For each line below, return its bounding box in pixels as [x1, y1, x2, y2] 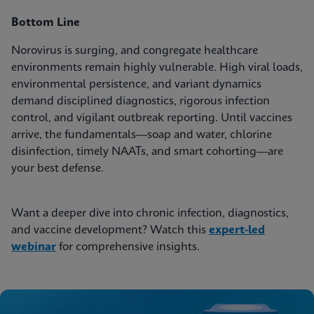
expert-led [209, 224, 265, 236]
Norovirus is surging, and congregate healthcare [11, 45, 258, 57]
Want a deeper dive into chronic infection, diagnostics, [11, 207, 289, 219]
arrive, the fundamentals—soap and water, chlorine [11, 129, 272, 141]
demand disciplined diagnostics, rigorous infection [11, 95, 270, 107]
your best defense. [11, 163, 104, 175]
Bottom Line [11, 17, 80, 29]
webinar [11, 241, 56, 253]
